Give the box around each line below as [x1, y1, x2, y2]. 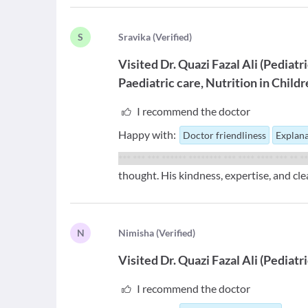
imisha [126, 227, 155, 239]
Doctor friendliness [183, 129, 267, 141]
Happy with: [118, 128, 177, 141]
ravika [124, 31, 151, 43]
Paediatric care [118, 75, 201, 90]
